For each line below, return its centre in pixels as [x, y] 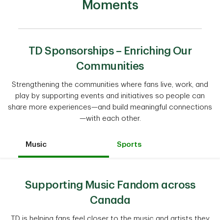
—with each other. [110, 119]
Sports [129, 145]
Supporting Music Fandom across [110, 185]
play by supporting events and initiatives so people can [110, 96]
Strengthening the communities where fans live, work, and [110, 85]
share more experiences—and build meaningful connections [110, 107]
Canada [110, 200]
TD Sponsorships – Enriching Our [110, 51]
